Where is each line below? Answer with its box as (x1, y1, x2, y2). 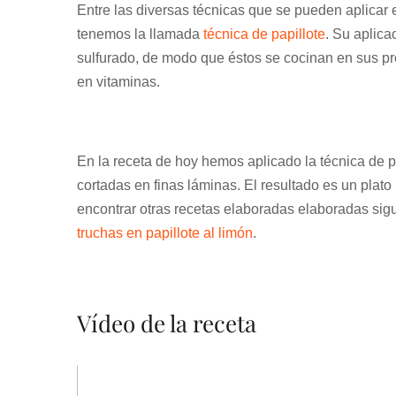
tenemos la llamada (77, 26, 203, 42)
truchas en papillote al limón (77, 225, 253, 240)
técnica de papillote (203, 26, 325, 42)
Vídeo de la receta (77, 307, 256, 339)
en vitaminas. (77, 73, 160, 89)
